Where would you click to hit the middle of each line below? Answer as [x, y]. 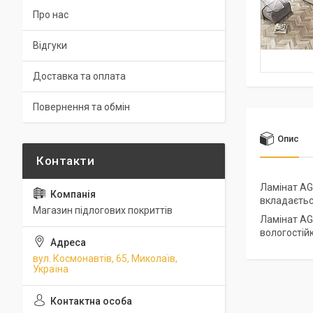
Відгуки [50, 45]
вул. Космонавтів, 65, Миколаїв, [105, 259]
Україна [51, 269]
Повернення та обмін [81, 107]
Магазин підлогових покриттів [103, 210]
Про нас [51, 15]
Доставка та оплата [79, 76]
